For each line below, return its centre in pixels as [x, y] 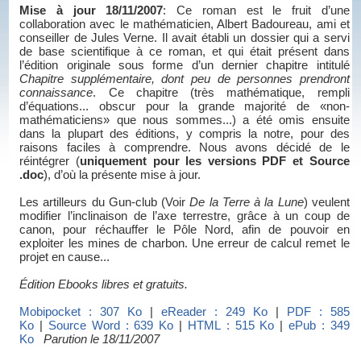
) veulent [326, 202]
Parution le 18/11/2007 [102, 339]
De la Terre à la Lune [247, 202]
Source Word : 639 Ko [111, 326]
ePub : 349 [319, 326]
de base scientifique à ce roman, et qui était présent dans [185, 52]
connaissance [56, 93]
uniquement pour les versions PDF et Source [214, 161]
